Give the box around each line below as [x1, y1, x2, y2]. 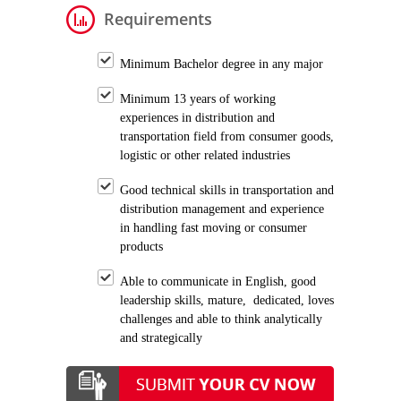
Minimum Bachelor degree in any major [120, 57, 323, 71]
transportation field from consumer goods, [120, 130, 334, 143]
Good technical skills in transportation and [120, 183, 334, 197]
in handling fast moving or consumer [120, 221, 307, 235]
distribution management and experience [120, 202, 324, 216]
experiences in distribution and [120, 111, 275, 124]
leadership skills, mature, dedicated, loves [120, 294, 334, 307]
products [120, 240, 163, 253]
